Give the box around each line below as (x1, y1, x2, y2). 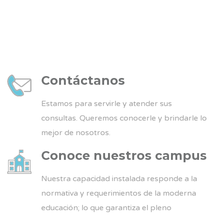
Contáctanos (41, 73, 125, 88)
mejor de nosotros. (41, 127, 110, 138)
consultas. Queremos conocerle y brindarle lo (41, 113, 207, 123)
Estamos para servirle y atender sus (41, 98, 172, 108)
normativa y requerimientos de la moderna (41, 188, 196, 198)
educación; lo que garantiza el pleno (41, 202, 171, 213)
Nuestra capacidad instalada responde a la (41, 173, 197, 184)
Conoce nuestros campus (41, 148, 207, 163)
